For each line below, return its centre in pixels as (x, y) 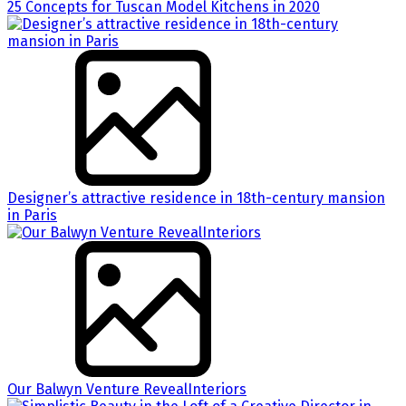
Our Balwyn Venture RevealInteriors (127, 389)
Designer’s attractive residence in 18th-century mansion (196, 198)
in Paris (32, 215)
